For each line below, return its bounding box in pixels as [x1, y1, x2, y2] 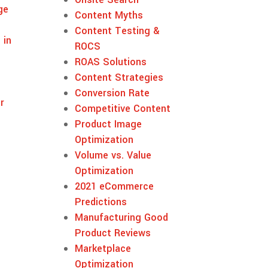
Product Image [75, 117, 142, 131]
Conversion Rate [75, 86, 150, 100]
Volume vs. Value [75, 148, 152, 162]
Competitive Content [75, 101, 171, 115]
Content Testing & [75, 23, 160, 38]
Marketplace [75, 241, 132, 255]
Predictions [75, 194, 127, 209]
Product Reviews [75, 226, 151, 240]
